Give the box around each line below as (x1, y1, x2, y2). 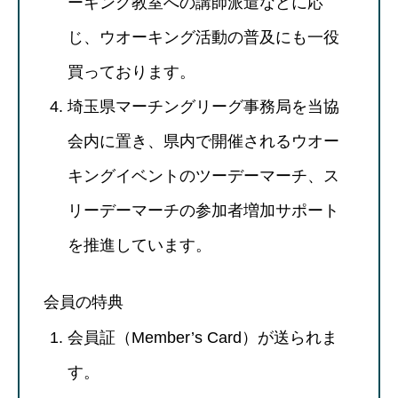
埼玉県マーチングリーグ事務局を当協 (68, 97, 339, 115)
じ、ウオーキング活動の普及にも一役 (68, 28, 339, 46)
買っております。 (68, 62, 195, 81)
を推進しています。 (68, 235, 211, 254)
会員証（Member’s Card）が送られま (68, 328, 338, 346)
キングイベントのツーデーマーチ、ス (68, 166, 339, 185)
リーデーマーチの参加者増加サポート (68, 201, 339, 219)
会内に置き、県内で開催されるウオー (68, 131, 339, 150)
